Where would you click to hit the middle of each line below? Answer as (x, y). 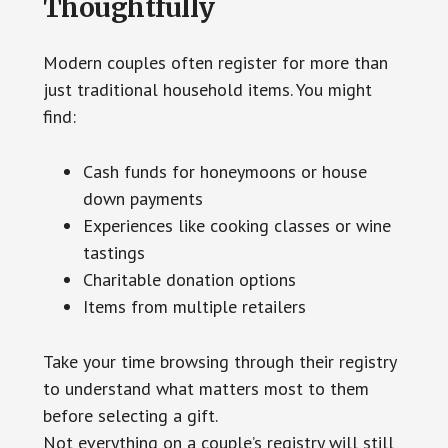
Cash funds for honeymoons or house (224, 172)
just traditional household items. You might (207, 90)
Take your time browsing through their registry (219, 362)
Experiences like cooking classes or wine (236, 226)
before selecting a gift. (130, 416)
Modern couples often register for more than (215, 63)
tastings (113, 253)
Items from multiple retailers (194, 307)
